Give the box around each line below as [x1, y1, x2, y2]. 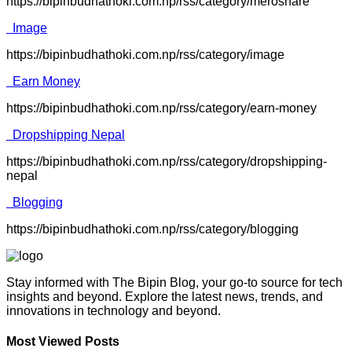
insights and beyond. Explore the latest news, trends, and [6, 290, 323, 303]
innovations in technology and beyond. [6, 304, 221, 317]
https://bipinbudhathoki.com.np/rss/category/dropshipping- [6, 155, 327, 168]
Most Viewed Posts [6, 335, 119, 349]
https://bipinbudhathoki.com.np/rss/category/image [6, 48, 284, 61]
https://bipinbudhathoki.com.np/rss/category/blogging [6, 222, 299, 236]
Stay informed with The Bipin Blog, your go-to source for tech [6, 276, 343, 289]
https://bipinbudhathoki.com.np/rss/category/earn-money [6, 101, 317, 115]
